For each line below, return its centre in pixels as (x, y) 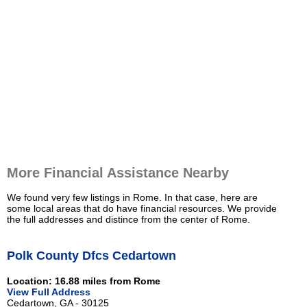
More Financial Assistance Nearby (118, 173)
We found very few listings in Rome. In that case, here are (132, 198)
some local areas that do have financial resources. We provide (142, 209)
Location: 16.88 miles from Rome (84, 281)
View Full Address (49, 292)
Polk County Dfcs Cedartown (91, 255)
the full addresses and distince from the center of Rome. (128, 220)
